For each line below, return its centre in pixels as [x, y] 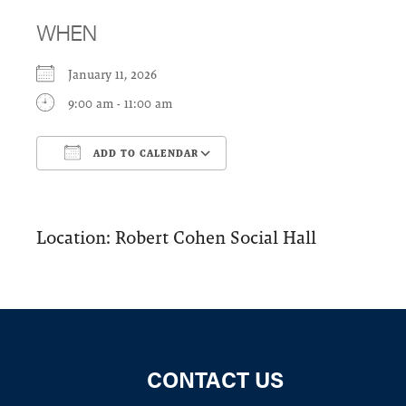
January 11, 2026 [120, 75]
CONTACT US [215, 379]
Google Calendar [291, 187]
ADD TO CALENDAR [144, 154]
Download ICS [109, 187]
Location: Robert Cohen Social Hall [176, 238]
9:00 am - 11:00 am [120, 104]
